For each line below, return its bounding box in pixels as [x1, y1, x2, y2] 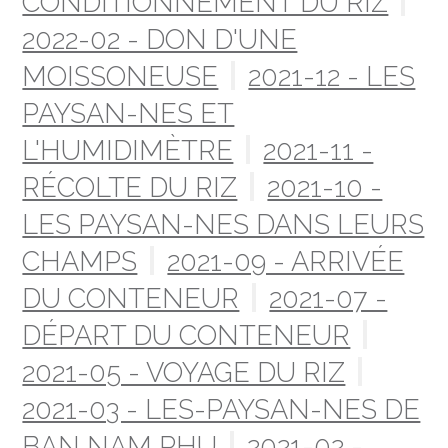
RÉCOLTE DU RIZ [22, 171, 238, 203]
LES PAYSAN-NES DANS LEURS [22, 208, 425, 240]
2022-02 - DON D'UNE [22, 23, 298, 55]
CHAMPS [22, 245, 138, 277]
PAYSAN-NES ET [22, 97, 235, 129]
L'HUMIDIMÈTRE [22, 134, 234, 166]
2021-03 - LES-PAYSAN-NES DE [22, 393, 421, 425]
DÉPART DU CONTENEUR [22, 319, 351, 351]
